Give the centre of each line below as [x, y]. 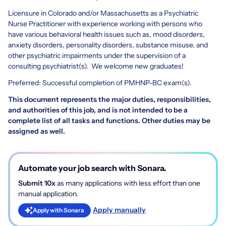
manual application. [48, 193]
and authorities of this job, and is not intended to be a [98, 110]
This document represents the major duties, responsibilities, [109, 99]
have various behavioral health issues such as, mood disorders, [106, 34]
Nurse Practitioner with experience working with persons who [105, 23]
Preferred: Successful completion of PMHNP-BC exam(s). [101, 82]
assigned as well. [37, 131]
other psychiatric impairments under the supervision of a [97, 55]
